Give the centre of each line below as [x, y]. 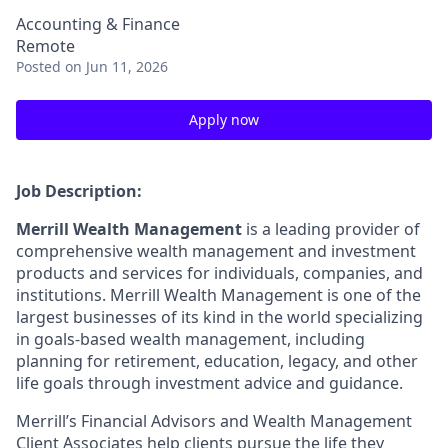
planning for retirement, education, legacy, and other [217, 361]
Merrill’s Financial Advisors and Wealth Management [214, 421]
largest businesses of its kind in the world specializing [219, 317]
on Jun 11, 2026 [116, 66]
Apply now [224, 119]
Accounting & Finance [98, 24]
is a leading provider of [331, 229]
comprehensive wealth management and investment [216, 251]
